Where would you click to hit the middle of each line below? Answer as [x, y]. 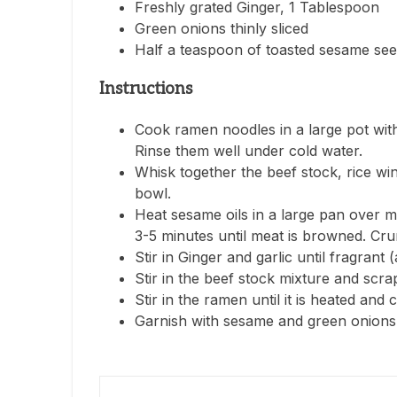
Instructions [146, 90]
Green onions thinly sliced [222, 29]
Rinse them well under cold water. [249, 150]
